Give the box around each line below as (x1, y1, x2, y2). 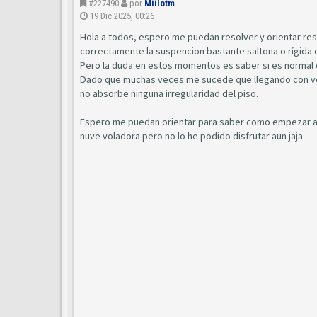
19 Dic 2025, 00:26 (90, 11, 154, 21)
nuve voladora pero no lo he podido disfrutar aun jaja (80, 129, 303, 142)
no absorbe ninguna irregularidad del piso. (80, 87, 258, 100)
